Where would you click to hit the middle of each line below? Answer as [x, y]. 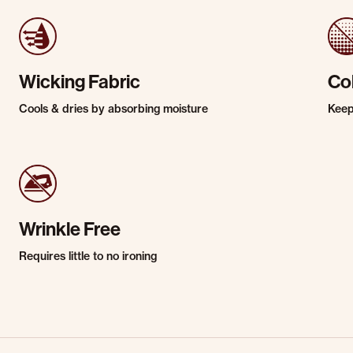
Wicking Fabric [80, 82]
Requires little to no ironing [88, 256]
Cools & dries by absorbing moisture [113, 109]
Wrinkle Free [70, 229]
